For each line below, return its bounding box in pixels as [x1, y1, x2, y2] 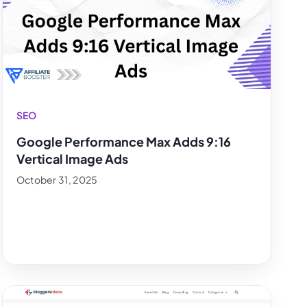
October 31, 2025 [16, 173, 98, 186]
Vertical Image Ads [16, 150, 128, 167]
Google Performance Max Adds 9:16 [16, 133, 231, 149]
